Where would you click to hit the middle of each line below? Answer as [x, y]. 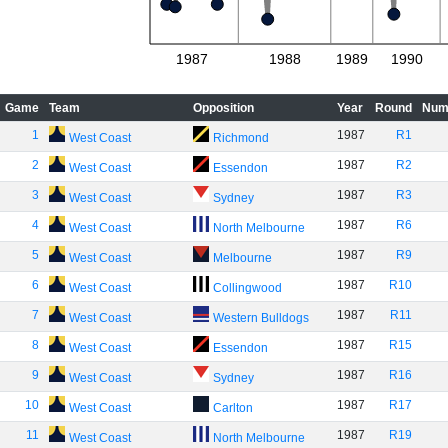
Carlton [232, 408]
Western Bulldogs [260, 318]
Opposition [223, 108]
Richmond [240, 138]
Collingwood [247, 288]
